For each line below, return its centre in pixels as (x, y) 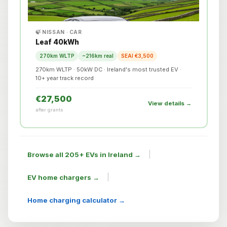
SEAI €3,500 (137, 55)
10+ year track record (65, 78)
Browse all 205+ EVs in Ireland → (84, 154)
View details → (170, 103)
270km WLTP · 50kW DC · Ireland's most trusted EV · (108, 69)
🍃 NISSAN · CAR (59, 32)
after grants (49, 110)
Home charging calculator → (76, 200)
